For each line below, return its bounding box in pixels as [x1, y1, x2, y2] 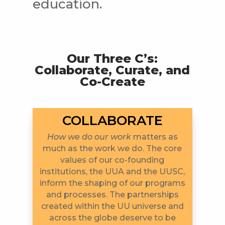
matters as [131, 132, 178, 142]
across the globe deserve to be [49, 212, 176, 222]
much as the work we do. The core [43, 143, 182, 153]
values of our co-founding [60, 155, 165, 165]
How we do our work [47, 132, 131, 142]
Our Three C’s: [67, 51, 158, 66]
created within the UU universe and [41, 201, 184, 211]
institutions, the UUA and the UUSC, [40, 166, 185, 176]
